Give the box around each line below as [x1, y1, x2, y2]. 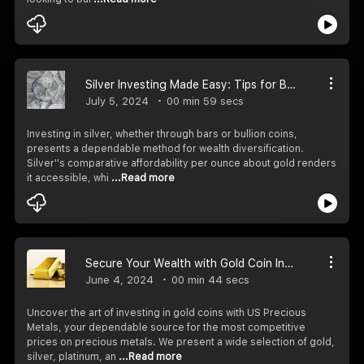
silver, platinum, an [27, 350, 119, 362]
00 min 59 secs [163, 94, 244, 107]
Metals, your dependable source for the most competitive [27, 321, 305, 333]
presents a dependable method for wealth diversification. [27, 142, 304, 154]
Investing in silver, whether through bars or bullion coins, [27, 128, 297, 140]
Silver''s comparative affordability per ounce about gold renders [27, 157, 336, 169]
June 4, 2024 [85, 273, 154, 286]
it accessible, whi [27, 171, 111, 184]
